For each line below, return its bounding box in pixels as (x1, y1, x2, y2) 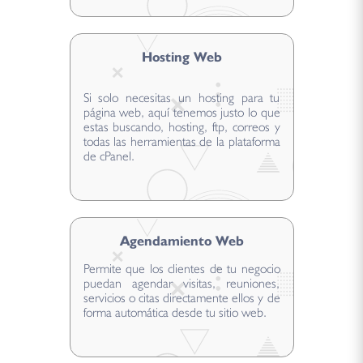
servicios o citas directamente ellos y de (83, 290, 280, 306)
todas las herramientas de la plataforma (83, 134, 280, 150)
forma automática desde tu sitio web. (83, 305, 267, 321)
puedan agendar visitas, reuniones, (83, 275, 280, 292)
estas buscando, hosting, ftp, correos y (83, 119, 280, 135)
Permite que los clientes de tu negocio (83, 261, 280, 277)
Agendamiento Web (119, 233, 244, 250)
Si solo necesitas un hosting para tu (83, 90, 280, 106)
